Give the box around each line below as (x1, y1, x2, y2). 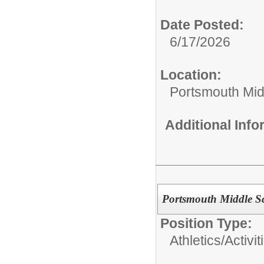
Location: (160, 67, 222, 83)
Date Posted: (160, 17, 244, 33)
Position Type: (160, 216, 252, 231)
